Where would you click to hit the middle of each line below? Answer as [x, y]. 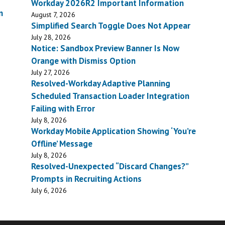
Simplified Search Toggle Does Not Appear [111, 26]
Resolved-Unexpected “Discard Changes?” [110, 166]
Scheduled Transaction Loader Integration [110, 96]
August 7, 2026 [53, 15]
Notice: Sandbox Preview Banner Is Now [105, 48]
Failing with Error [63, 109]
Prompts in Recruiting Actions [87, 179]
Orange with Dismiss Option [84, 61]
